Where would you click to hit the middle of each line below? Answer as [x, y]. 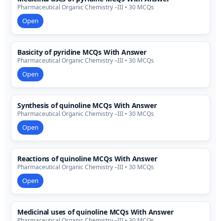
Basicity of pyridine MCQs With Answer [82, 52]
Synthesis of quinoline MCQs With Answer [87, 106]
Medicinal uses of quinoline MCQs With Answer [95, 212]
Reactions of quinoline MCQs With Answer [87, 159]
